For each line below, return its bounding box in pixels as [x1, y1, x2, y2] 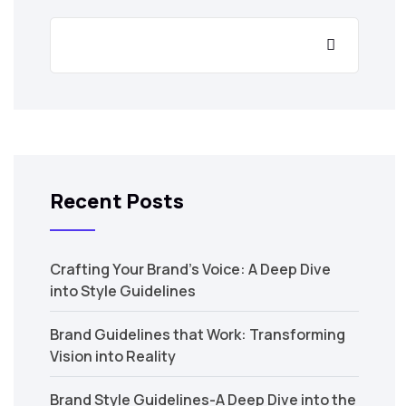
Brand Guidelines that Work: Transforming [50, 324, 345, 345]
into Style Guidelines [50, 281, 196, 302]
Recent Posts [50, 188, 184, 216]
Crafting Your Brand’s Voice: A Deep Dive [50, 259, 331, 280]
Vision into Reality [50, 346, 176, 367]
